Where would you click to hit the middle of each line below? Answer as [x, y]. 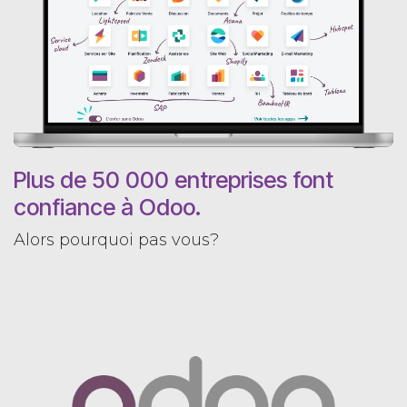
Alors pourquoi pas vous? [119, 240]
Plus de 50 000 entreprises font [174, 180]
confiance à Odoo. [107, 208]
